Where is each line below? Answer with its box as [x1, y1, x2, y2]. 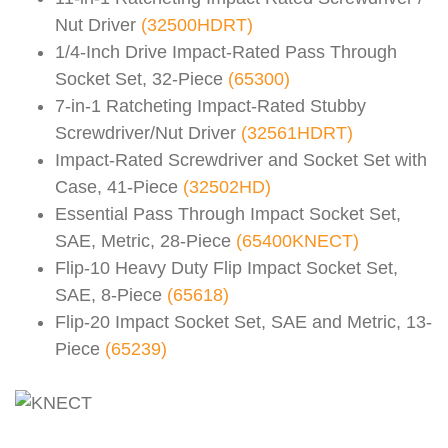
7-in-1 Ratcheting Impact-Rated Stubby [55, 96, 366, 117]
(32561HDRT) [241, 123, 353, 144]
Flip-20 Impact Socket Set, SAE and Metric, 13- [55, 312, 432, 333]
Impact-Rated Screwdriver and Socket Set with [55, 150, 427, 171]
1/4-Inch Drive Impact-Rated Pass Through [55, 42, 397, 63]
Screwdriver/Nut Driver [55, 123, 241, 144]
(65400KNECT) [236, 231, 359, 252]
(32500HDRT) [141, 15, 253, 36]
